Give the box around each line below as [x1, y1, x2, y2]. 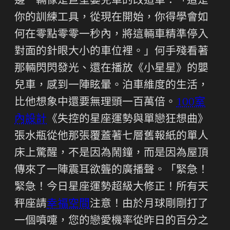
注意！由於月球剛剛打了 [90, 199, 208, 210]
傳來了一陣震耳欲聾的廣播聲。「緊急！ [14, 165, 208, 176]
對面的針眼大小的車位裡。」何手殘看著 [14, 46, 208, 57]
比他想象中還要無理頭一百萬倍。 [14, 97, 176, 108]
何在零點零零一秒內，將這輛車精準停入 [14, 29, 208, 41]
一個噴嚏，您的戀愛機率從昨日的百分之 [14, 216, 208, 227]
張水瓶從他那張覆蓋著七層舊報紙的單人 [14, 131, 208, 142]
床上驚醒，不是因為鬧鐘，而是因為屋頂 [14, 148, 208, 159]
